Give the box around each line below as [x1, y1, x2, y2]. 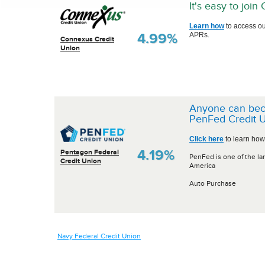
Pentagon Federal [60, 147, 119, 156]
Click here [189, 135, 224, 143]
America [189, 161, 215, 170]
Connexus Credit [60, 34, 114, 43]
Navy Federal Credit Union [57, 232, 141, 240]
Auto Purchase [189, 179, 236, 188]
